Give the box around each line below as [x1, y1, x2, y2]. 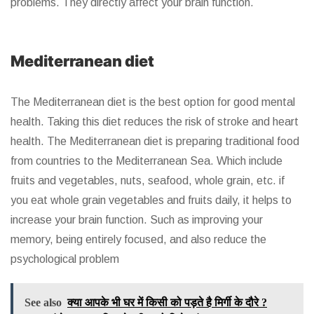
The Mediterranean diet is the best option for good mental [11, 96, 295, 109]
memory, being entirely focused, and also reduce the [11, 233, 266, 246]
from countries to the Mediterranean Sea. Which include [11, 155, 282, 168]
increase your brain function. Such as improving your [11, 214, 263, 226]
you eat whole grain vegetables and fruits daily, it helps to [11, 194, 292, 207]
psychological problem [11, 253, 122, 266]
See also [25, 296, 62, 309]
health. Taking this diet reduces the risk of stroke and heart [11, 116, 299, 128]
